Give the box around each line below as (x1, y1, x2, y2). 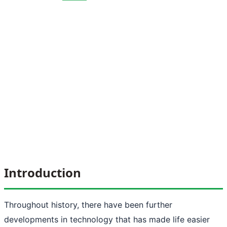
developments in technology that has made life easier (4, 214, 210, 224)
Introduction (4, 164, 81, 181)
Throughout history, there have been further (4, 199, 172, 210)
